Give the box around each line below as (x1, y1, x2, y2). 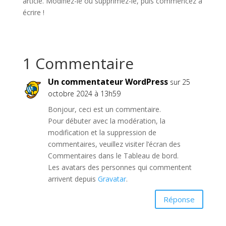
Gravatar (97, 174, 126, 184)
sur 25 (169, 77, 190, 87)
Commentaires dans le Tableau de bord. (47, 151, 179, 160)
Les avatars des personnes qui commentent (47, 162, 192, 172)
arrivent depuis (47, 174, 98, 184)
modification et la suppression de (47, 128, 156, 137)
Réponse (163, 194, 195, 204)
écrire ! (22, 8, 44, 17)
